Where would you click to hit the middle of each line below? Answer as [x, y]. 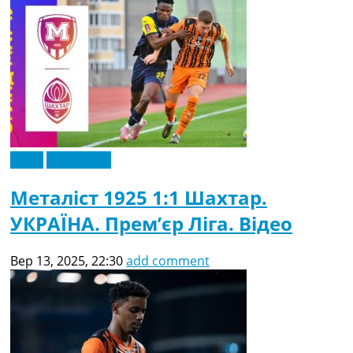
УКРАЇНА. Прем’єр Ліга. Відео [151, 223]
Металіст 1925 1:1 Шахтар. [139, 197]
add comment [168, 260]
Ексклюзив [79, 160]
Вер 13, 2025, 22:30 [67, 260]
